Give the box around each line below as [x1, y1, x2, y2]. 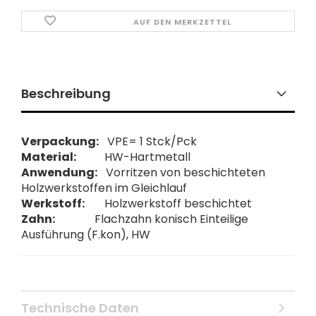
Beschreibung [21, 85, 111, 102]
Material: [21, 149, 76, 165]
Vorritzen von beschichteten [97, 164, 265, 181]
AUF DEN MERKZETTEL [133, 16, 231, 28]
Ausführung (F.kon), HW [21, 226, 150, 243]
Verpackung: [21, 133, 99, 150]
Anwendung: [21, 164, 97, 181]
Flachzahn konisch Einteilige [63, 211, 248, 227]
